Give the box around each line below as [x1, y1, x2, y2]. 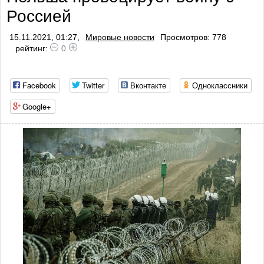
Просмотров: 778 [160, 32, 226, 42]
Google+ [22, 101, 51, 112]
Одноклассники [192, 80, 247, 91]
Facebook [22, 80, 56, 91]
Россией [6, 7, 71, 25]
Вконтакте [130, 80, 166, 91]
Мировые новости [85, 32, 154, 42]
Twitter [82, 80, 104, 91]
